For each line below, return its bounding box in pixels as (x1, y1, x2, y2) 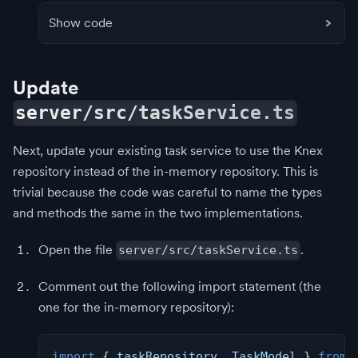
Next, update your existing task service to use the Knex (13, 142, 323, 158)
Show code (49, 14, 113, 30)
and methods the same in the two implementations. (13, 205, 303, 221)
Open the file (38, 241, 116, 257)
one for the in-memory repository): (38, 300, 234, 316)
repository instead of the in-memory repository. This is (13, 163, 318, 179)
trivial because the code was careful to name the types (13, 184, 322, 200)
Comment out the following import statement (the (38, 279, 321, 295)
